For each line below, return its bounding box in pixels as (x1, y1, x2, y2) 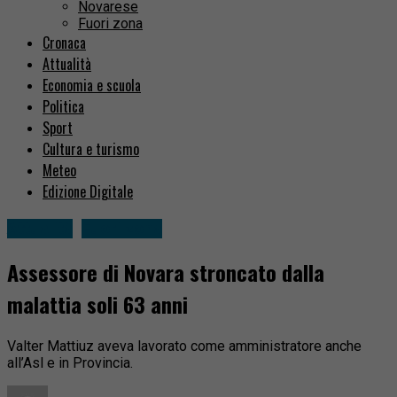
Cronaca (43, 32, 86, 54)
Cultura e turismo (43, 138, 139, 160)
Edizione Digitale (43, 181, 133, 203)
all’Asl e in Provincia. (7, 354, 133, 371)
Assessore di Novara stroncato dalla (7, 256, 324, 289)
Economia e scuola (43, 74, 141, 97)
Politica (43, 96, 84, 118)
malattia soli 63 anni (7, 288, 188, 321)
